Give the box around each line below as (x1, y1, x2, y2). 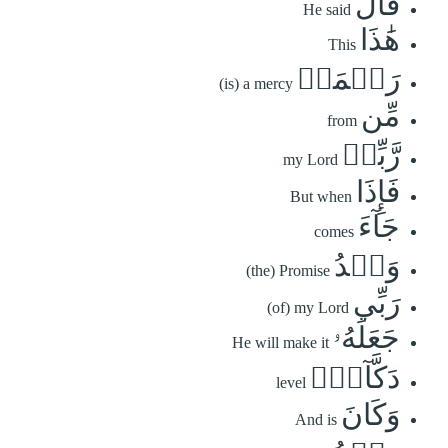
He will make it (232, 333, 329, 351)
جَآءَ (358, 209, 400, 243)
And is (295, 410, 337, 428)
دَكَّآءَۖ (310, 360, 400, 394)
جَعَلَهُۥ (333, 320, 400, 354)
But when (290, 187, 352, 205)
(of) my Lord (267, 298, 349, 316)
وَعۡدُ (334, 248, 400, 282)
